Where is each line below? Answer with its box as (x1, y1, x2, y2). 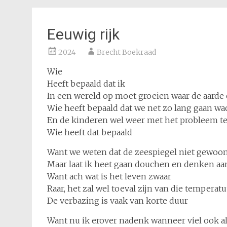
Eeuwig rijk (47, 25, 120, 43)
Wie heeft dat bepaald (47, 127, 132, 137)
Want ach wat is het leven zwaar (47, 171, 171, 181)
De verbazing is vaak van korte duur (47, 196, 188, 206)
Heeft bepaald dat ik (47, 79, 125, 89)
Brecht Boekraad (97, 48, 156, 57)
